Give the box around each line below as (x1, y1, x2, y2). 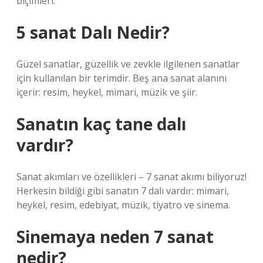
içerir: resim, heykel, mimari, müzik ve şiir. (16, 86, 197, 99)
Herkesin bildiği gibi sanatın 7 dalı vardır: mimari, (16, 184, 229, 197)
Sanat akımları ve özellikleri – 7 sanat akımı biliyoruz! (16, 170, 247, 183)
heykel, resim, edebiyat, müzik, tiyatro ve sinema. (16, 198, 230, 211)
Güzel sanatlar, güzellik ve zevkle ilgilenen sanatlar (16, 58, 240, 70)
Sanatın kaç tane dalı (16, 113, 186, 135)
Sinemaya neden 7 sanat (16, 225, 214, 248)
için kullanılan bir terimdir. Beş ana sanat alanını (16, 72, 227, 85)
